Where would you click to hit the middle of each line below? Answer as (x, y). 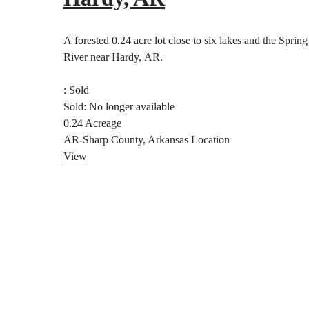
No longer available (132, 107)
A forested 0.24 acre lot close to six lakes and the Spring (186, 41)
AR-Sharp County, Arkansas (127, 140)
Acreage (103, 123)
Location (210, 140)
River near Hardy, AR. (113, 57)
